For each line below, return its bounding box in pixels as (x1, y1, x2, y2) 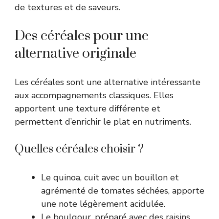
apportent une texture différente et (15, 102, 160, 114)
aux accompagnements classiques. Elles (15, 89, 174, 101)
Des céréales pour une (15, 27, 149, 44)
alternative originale (15, 44, 136, 62)
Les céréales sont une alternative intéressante (15, 76, 200, 88)
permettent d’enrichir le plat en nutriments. (15, 115, 191, 128)
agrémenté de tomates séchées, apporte (41, 184, 204, 197)
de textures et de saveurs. (15, 1, 120, 13)
